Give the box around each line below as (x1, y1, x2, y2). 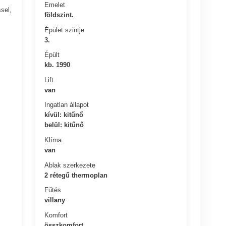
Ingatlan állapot (44, 100, 89, 108)
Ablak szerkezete (44, 161, 96, 169)
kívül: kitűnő (44, 110, 84, 119)
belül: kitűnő (44, 121, 84, 129)
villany (44, 196, 66, 204)
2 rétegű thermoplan (44, 171, 108, 179)
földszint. (44, 11, 74, 19)
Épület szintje (44, 26, 85, 34)
